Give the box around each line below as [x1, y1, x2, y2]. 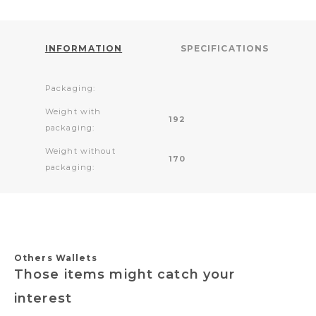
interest [14, 290, 72, 306]
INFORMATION [44, 42, 123, 54]
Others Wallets [14, 252, 97, 263]
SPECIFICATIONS [180, 42, 269, 54]
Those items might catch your [14, 266, 236, 282]
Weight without [45, 145, 116, 156]
